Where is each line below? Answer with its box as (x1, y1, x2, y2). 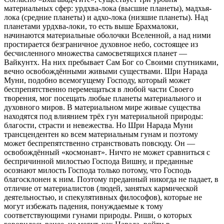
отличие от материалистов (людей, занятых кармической (4, 183, 198, 192)
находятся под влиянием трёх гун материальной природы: (4, 111, 203, 120)
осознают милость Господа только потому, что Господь (4, 165, 191, 174)
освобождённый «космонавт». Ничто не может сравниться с (4, 147, 210, 156)
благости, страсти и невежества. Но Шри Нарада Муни (4, 120, 193, 129)
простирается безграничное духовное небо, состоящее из (4, 39, 198, 48)
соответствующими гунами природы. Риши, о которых (4, 210, 192, 219)
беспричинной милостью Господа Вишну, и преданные (4, 156, 193, 165)
